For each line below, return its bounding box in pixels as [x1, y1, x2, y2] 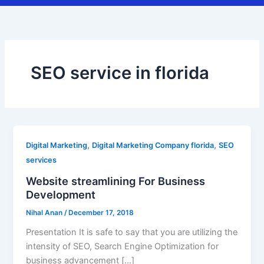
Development [26, 188, 96, 202]
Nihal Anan [26, 209, 65, 217]
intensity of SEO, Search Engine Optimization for [26, 240, 219, 252]
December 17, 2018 [68, 209, 134, 217]
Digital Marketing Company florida [92, 141, 214, 150]
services [26, 156, 57, 165]
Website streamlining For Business [26, 174, 206, 188]
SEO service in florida [30, 62, 209, 83]
